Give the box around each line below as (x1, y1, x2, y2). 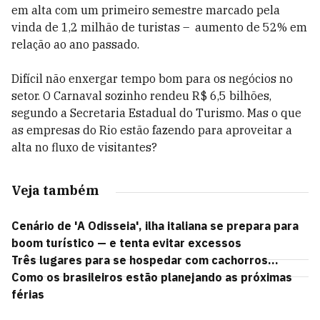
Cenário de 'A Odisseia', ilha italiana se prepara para (11, 219, 299, 233)
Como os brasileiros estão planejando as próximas (11, 270, 292, 284)
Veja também (11, 182, 99, 199)
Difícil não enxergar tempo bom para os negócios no (11, 71, 293, 86)
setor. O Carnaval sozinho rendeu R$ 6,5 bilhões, (11, 89, 271, 103)
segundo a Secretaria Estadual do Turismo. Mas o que (11, 106, 301, 120)
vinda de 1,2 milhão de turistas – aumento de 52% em (11, 20, 307, 34)
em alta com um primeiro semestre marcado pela (11, 3, 280, 17)
